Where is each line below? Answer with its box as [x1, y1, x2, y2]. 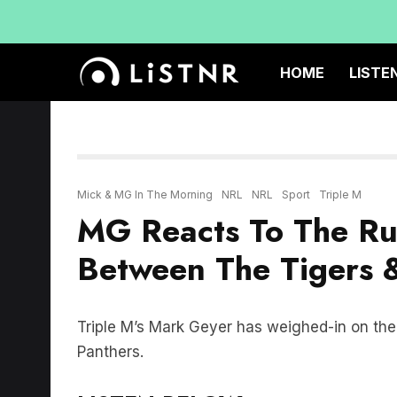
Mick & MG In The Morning [77, 161, 213, 175]
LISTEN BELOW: [77, 362, 251, 393]
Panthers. [77, 316, 144, 334]
